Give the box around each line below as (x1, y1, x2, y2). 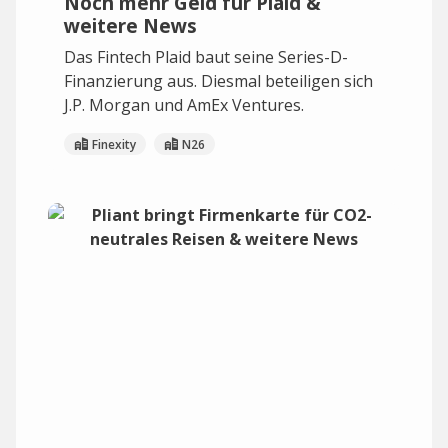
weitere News (64, 12, 197, 39)
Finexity (92, 135, 136, 153)
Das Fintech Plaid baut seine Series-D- (64, 46, 348, 68)
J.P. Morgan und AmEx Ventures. (64, 94, 304, 116)
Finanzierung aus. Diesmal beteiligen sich (64, 70, 373, 92)
